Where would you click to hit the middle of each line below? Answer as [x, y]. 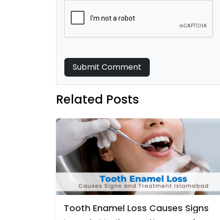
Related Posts [97, 99]
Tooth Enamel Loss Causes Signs [136, 208]
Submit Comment [122, 67]
